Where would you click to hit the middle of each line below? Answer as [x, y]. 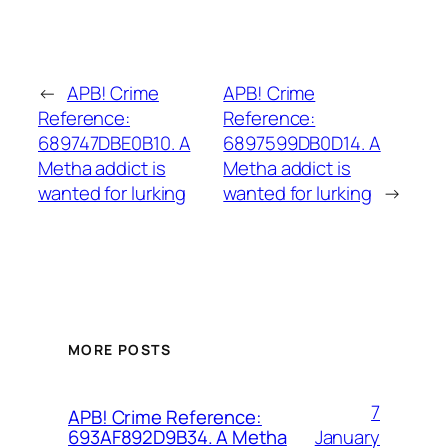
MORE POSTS [119, 349]
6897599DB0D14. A [302, 143]
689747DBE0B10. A [114, 143]
